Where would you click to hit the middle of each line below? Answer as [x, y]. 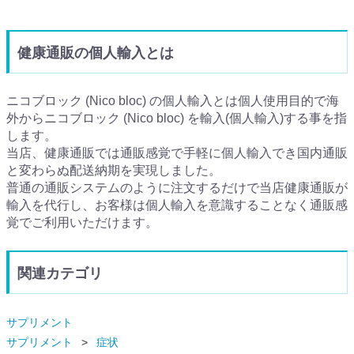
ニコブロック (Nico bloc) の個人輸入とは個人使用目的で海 [173, 101]
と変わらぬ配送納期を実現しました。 [114, 171]
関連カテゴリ [60, 274]
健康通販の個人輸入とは [96, 53]
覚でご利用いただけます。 [82, 223]
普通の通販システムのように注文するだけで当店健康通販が [177, 188]
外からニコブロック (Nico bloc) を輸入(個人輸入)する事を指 [177, 119]
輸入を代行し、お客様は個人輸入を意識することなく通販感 [177, 205]
